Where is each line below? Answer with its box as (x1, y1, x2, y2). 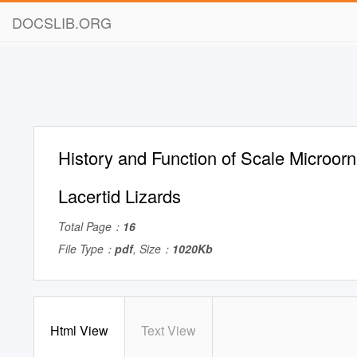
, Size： (133, 241, 172, 257)
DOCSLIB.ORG (12, 12, 112, 33)
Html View (50, 321, 108, 339)
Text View (141, 321, 196, 339)
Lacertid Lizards (58, 183, 181, 208)
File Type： (58, 241, 115, 257)
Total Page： (58, 218, 123, 234)
